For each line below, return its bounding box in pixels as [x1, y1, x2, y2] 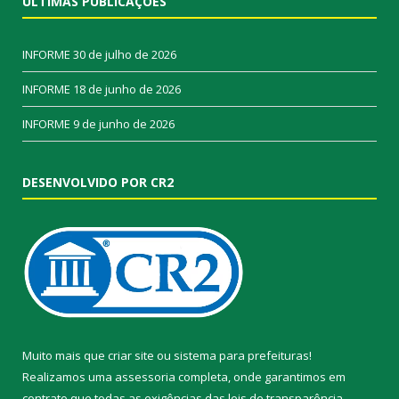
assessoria [115, 368, 175, 385]
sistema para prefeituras [174, 346, 309, 363]
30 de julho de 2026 [73, 45, 176, 62]
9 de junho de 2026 [73, 115, 175, 132]
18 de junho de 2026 [73, 80, 181, 97]
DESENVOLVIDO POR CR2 [22, 173, 174, 191]
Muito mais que [22, 346, 108, 363]
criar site [108, 346, 154, 363]
